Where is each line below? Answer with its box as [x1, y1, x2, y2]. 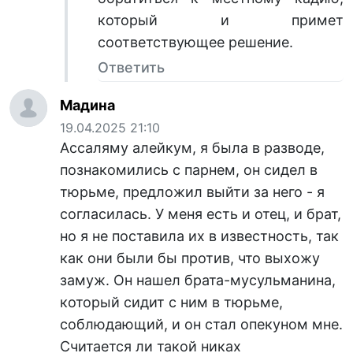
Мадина [60, 97, 115, 114]
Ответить [98, 59, 165, 76]
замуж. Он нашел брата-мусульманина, [60, 272, 336, 289]
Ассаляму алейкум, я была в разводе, [60, 139, 325, 157]
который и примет [98, 12, 344, 29]
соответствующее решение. [98, 34, 293, 51]
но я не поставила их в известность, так [60, 228, 339, 245]
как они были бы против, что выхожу [60, 250, 320, 267]
